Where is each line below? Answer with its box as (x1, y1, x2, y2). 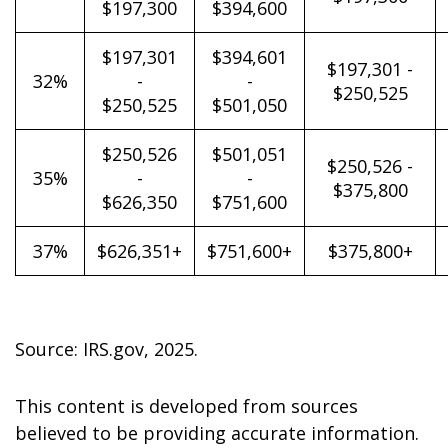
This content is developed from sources (15, 394, 358, 418)
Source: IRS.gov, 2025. (15, 337, 198, 361)
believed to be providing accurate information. (15, 421, 419, 445)
